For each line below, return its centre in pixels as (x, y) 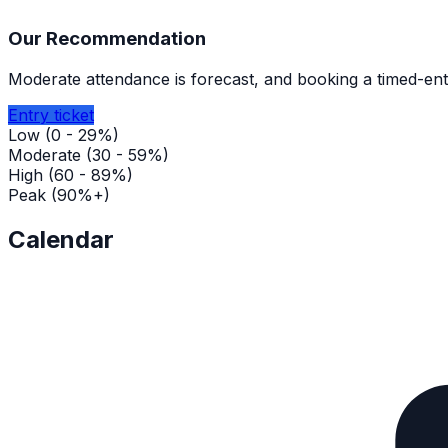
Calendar (61, 239)
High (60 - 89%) (70, 174)
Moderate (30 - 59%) (88, 154)
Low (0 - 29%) (63, 134)
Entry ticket (51, 114)
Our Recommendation (107, 39)
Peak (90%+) (59, 194)
